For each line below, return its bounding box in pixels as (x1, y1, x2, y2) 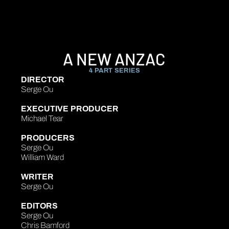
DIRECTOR (21, 75, 65, 84)
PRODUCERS (21, 133, 75, 142)
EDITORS (21, 201, 58, 210)
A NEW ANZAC (63, 49, 166, 68)
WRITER (21, 172, 54, 181)
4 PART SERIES (88, 66, 141, 74)
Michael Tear (21, 113, 64, 123)
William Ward (21, 152, 64, 162)
